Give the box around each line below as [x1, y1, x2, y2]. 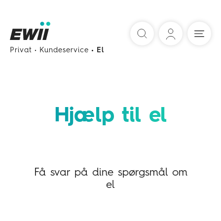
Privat [10, 47, 32, 54]
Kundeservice [39, 47, 89, 54]
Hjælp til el [54, 105, 167, 126]
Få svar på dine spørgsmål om [34, 167, 187, 178]
